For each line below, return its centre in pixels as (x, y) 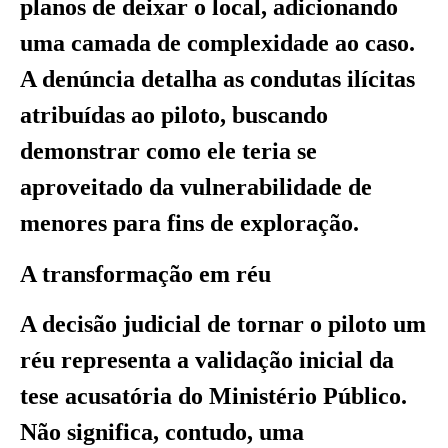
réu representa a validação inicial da (207, 360)
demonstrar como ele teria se (168, 151)
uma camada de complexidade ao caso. (217, 43)
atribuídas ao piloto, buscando (174, 115)
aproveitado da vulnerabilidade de (196, 187)
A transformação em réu (145, 273)
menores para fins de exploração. (189, 223)
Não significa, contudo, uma (162, 432)
